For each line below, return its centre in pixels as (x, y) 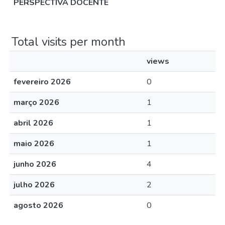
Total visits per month (69, 42)
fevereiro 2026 (42, 82)
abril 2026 (33, 123)
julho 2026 (34, 185)
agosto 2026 (38, 205)
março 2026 (36, 102)
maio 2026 (34, 144)
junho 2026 (35, 164)
